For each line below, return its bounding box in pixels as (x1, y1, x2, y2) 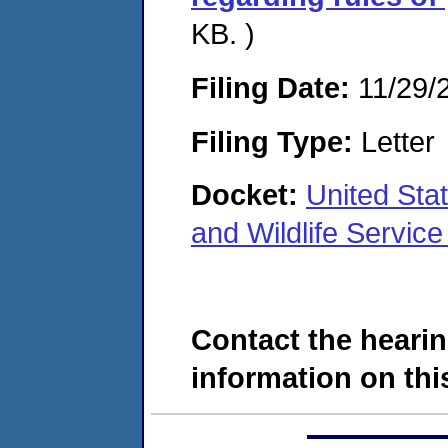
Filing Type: (191, 124, 353, 158)
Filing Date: (191, 70, 350, 104)
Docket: (191, 178, 306, 212)
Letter (353, 124, 435, 158)
